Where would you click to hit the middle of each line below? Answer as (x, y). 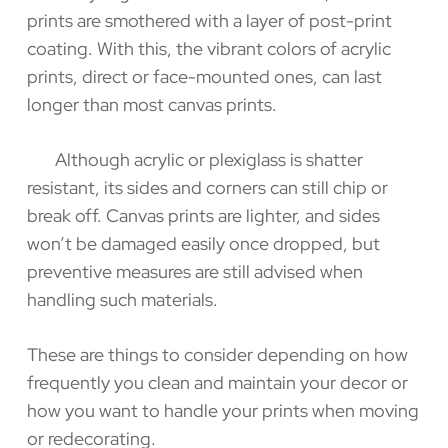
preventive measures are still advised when (194, 271)
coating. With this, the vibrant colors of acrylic (208, 48)
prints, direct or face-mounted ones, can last (204, 76)
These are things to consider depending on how (217, 354)
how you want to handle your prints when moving (222, 410)
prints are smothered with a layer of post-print (209, 20)
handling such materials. (124, 299)
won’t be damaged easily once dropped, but (203, 243)
